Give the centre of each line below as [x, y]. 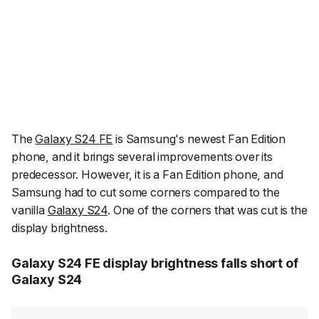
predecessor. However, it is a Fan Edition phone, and [147, 175]
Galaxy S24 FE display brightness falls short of [155, 263]
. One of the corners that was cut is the [208, 210]
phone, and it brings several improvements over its [142, 157]
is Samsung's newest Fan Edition [199, 139]
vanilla [30, 210]
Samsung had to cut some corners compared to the [146, 193]
